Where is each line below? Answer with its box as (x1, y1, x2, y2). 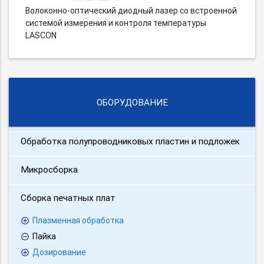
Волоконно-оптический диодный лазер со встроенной (25, 5, 237, 16)
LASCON (25, 30, 57, 41)
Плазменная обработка (32, 215, 124, 226)
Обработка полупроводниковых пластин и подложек (21, 136, 240, 147)
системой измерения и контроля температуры (25, 18, 206, 29)
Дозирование (32, 247, 86, 258)
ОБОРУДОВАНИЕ (96, 97, 168, 108)
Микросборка (21, 164, 78, 176)
